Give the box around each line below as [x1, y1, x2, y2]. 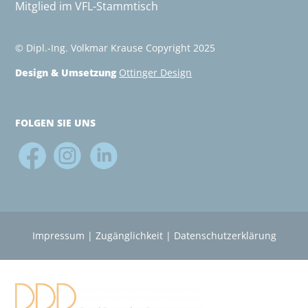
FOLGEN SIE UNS [15, 116, 96, 130]
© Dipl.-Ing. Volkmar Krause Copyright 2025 [15, 41, 216, 55]
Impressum [32, 229, 85, 243]
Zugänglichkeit [95, 229, 163, 243]
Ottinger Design [119, 65, 192, 79]
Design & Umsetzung [15, 65, 120, 79]
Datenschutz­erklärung [173, 229, 276, 243]
